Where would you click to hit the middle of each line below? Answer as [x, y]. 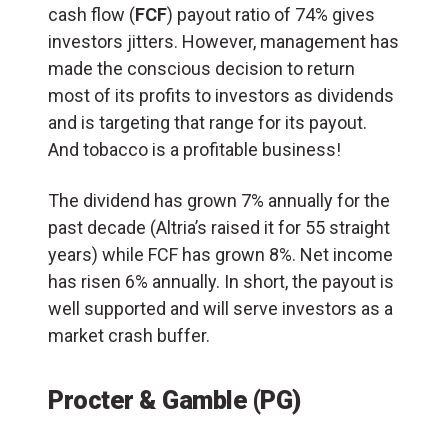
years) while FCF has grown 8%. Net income [220, 255]
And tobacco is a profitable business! [194, 150]
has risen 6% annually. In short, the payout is [221, 282]
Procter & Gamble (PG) [174, 400]
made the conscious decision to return [201, 69]
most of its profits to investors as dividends [221, 96]
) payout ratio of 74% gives [271, 15]
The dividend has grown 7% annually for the [219, 201]
